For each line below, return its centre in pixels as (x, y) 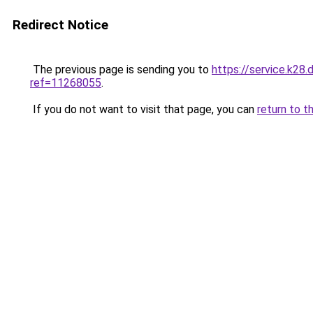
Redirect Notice (60, 25)
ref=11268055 (66, 83)
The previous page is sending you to (121, 70)
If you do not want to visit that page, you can (144, 109)
